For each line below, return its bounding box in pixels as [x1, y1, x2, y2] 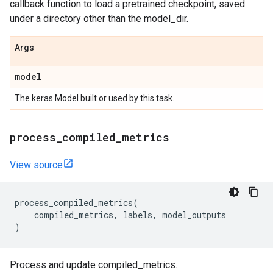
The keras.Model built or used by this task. [15, 93, 174, 103]
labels [123, 209, 152, 221]
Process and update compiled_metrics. [10, 259, 177, 271]
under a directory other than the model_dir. [10, 13, 188, 24]
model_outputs [162, 209, 226, 221]
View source [10, 159, 63, 171]
